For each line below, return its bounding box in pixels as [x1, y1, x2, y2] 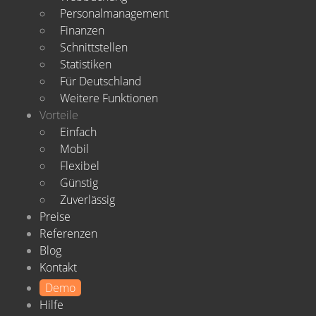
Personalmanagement [60, 6, 169, 21]
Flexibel [60, 158, 99, 174]
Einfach [60, 124, 97, 140]
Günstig [60, 175, 98, 190]
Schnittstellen [60, 39, 128, 55]
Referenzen [39, 226, 97, 241]
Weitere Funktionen [60, 90, 158, 106]
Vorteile [39, 107, 78, 123]
